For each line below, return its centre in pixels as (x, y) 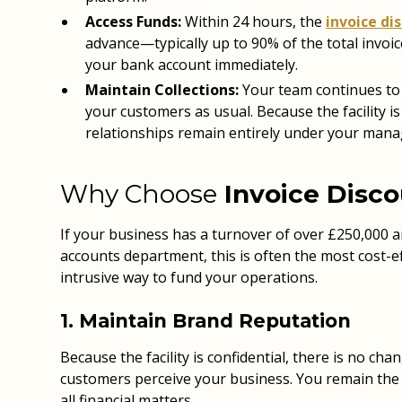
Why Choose (139, 194)
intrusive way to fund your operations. (189, 277)
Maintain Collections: (162, 90)
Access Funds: (134, 22)
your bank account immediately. (192, 65)
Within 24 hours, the (254, 22)
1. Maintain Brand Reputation (206, 320)
